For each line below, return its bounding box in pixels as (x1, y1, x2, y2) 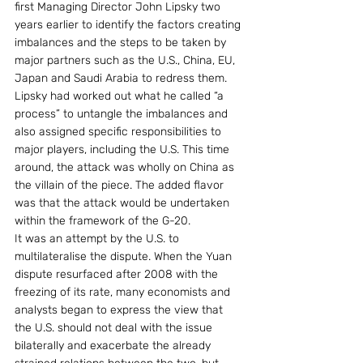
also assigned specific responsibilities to (15, 125, 224, 139)
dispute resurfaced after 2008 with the (15, 267, 221, 281)
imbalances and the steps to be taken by (15, 36, 229, 49)
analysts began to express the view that (15, 303, 226, 317)
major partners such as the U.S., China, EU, (15, 53, 238, 67)
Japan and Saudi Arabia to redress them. (15, 71, 230, 85)
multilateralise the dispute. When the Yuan (15, 250, 235, 263)
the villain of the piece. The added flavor (15, 178, 227, 192)
